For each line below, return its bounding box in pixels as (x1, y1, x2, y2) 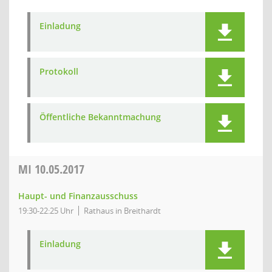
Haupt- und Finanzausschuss (18, 190, 138, 202)
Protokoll (39, 66, 78, 77)
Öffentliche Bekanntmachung (39, 111, 161, 123)
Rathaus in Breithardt (84, 205, 161, 216)
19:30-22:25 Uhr (18, 205, 73, 216)
